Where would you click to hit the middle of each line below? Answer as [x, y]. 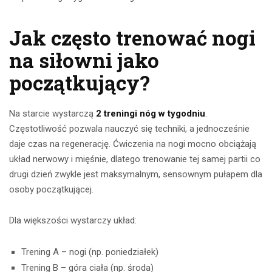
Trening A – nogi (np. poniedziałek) [90, 252]
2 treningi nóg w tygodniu [151, 114]
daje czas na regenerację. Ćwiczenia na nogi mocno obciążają [133, 144]
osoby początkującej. [51, 190]
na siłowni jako [84, 60]
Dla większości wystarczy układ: [73, 221]
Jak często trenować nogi [132, 38]
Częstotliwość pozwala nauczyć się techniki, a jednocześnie [129, 129]
